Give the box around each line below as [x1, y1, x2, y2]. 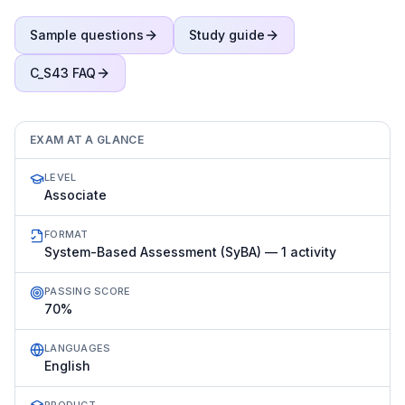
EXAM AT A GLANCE [30, 133, 144, 146]
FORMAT [44, 228, 89, 240]
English [44, 358, 90, 373]
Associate [44, 187, 107, 202]
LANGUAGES [44, 342, 111, 354]
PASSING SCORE [44, 285, 131, 297]
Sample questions [30, 27, 144, 42]
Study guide [189, 27, 265, 42]
